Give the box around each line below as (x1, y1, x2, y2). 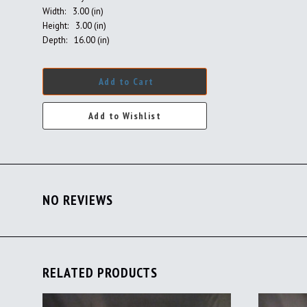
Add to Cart (99, 75, 154, 88)
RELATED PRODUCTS (42, 264, 158, 282)
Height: (42, 20, 69, 32)
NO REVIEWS (42, 191, 113, 209)
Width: (42, 5, 66, 17)
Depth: (42, 34, 67, 46)
